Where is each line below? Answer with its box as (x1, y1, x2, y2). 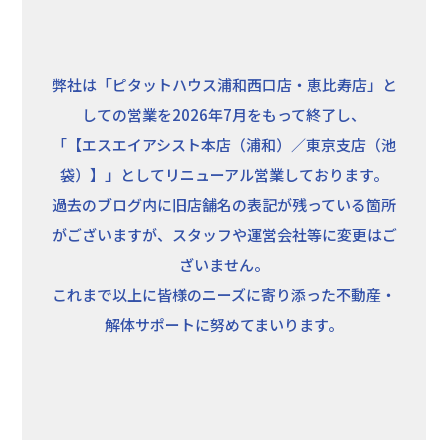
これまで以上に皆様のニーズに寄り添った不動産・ (52, 284, 396, 306)
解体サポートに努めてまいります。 (105, 314, 343, 336)
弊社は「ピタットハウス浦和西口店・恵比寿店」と (51, 74, 397, 96)
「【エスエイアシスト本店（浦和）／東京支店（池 (52, 134, 396, 156)
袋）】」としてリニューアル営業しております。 (60, 164, 388, 186)
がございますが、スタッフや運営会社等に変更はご (51, 224, 397, 246)
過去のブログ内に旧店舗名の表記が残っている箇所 (52, 194, 396, 216)
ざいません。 (179, 254, 269, 276)
